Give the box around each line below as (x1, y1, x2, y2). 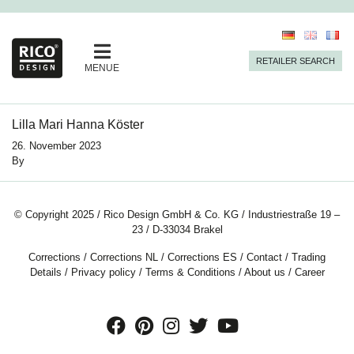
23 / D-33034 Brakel (131, 224, 223, 236)
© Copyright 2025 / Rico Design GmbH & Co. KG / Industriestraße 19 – (14, 209, 340, 221)
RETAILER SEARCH (256, 56, 335, 66)
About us (243, 266, 285, 279)
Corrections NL (90, 251, 158, 264)
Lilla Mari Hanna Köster (12, 118, 144, 132)
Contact (247, 251, 282, 264)
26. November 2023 (12, 140, 101, 153)
